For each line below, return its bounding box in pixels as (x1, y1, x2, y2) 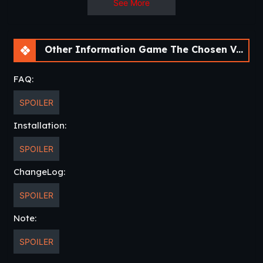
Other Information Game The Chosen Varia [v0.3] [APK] (42, 43, 236, 55)
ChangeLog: (14, 166, 65, 177)
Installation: (14, 119, 66, 131)
